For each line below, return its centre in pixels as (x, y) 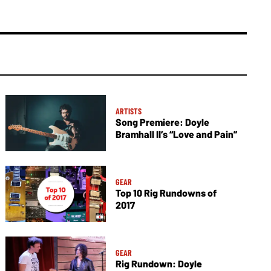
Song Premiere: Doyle (162, 122)
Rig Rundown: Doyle (158, 264)
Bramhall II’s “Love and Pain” (176, 134)
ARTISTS (128, 111)
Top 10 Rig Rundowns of (166, 193)
